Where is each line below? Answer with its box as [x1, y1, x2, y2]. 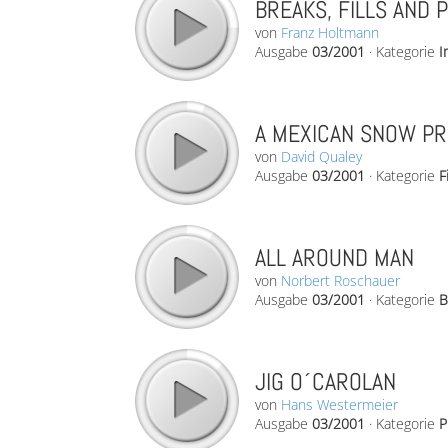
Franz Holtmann [281, 23, 379, 42]
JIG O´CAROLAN [255, 366, 396, 397]
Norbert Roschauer [281, 271, 400, 290]
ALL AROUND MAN [255, 242, 414, 273]
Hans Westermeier [281, 395, 398, 414]
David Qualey [281, 147, 362, 166]
